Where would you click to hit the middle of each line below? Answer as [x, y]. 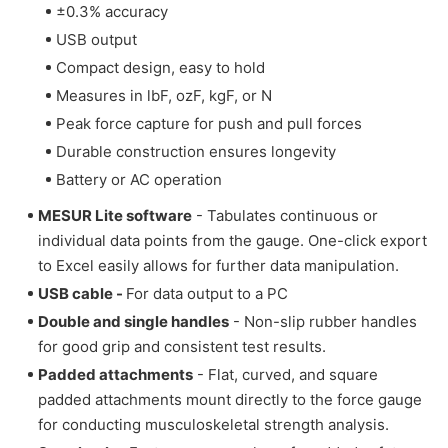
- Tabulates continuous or [285, 215]
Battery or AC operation [139, 180]
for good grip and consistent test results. [182, 346]
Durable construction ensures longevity [196, 152]
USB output [96, 40]
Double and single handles [133, 321]
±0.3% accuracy [112, 12]
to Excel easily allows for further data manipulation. [218, 265]
